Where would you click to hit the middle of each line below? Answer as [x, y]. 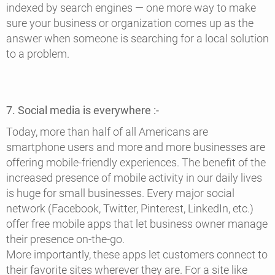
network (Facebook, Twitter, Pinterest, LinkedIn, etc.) [130, 209]
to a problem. [39, 53]
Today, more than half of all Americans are [107, 132]
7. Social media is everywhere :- [83, 110]
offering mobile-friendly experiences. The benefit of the [136, 163]
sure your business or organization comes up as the [130, 23]
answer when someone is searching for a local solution [137, 38]
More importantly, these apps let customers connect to [137, 255]
